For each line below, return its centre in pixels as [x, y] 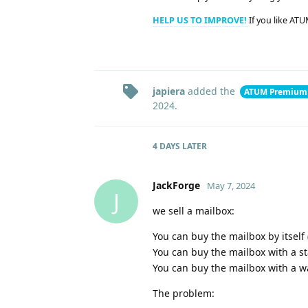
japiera [169, 91]
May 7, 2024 [231, 186]
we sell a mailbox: [194, 211]
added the [211, 91]
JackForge [176, 186]
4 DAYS [166, 146]
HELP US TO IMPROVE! [201, 20]
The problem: [184, 294]
